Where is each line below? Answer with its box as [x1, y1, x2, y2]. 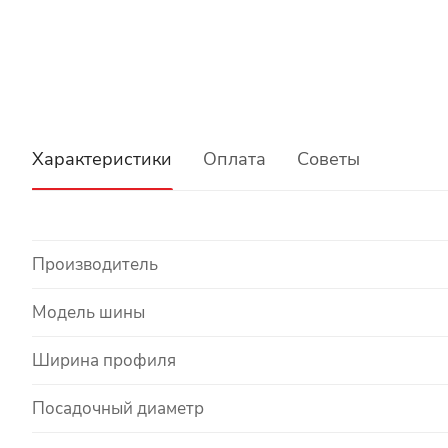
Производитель [32, 252, 158, 276]
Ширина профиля [32, 348, 176, 372]
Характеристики [32, 146, 172, 171]
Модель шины [32, 300, 145, 324]
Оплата [203, 146, 266, 171]
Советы [297, 146, 360, 171]
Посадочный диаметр [32, 396, 204, 420]
